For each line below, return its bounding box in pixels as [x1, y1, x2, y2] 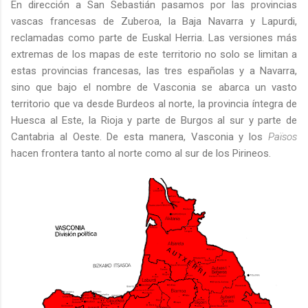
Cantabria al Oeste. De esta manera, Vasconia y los [11, 131, 268, 144]
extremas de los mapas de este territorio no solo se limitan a [11, 48, 297, 61]
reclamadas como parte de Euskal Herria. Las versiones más [11, 32, 297, 45]
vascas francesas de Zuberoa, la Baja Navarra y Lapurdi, [11, 15, 297, 28]
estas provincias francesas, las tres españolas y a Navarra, [11, 65, 297, 78]
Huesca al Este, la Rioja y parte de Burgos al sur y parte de [11, 114, 297, 127]
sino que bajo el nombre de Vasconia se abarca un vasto [11, 81, 297, 94]
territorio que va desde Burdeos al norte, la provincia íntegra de [11, 98, 297, 111]
